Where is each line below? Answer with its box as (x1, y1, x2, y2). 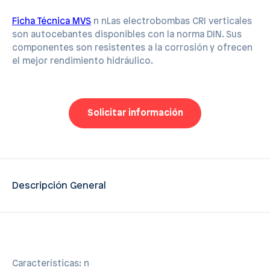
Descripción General (12, 180, 106, 191)
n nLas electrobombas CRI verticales (91, 17, 252, 27)
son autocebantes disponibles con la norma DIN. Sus (12, 30, 242, 40)
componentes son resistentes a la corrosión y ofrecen (12, 43, 253, 54)
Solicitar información (87, 108, 183, 119)
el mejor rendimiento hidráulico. (12, 57, 153, 67)
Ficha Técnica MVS (12, 17, 91, 27)
